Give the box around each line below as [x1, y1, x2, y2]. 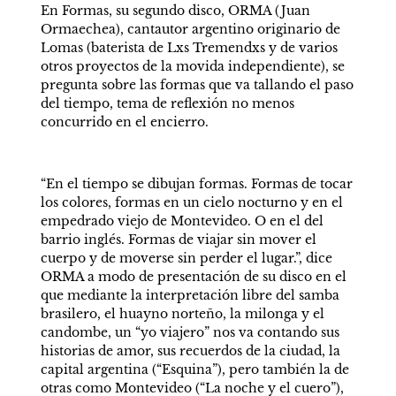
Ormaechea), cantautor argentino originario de [40, 21, 340, 37]
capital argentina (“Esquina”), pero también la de [40, 362, 349, 377]
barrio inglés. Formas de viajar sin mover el [40, 232, 316, 247]
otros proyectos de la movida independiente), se [40, 58, 345, 74]
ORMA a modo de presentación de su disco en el [40, 269, 346, 285]
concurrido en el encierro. [40, 114, 209, 130]
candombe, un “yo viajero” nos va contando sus [40, 324, 339, 340]
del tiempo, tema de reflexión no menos [40, 95, 294, 111]
